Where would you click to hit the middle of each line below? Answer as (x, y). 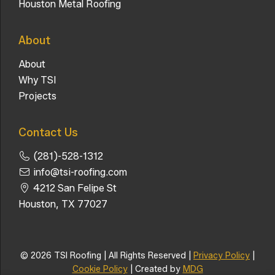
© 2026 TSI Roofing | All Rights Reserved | (107, 255)
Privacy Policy (222, 255)
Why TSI (37, 80)
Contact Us (48, 132)
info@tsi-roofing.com (79, 172)
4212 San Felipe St (74, 188)
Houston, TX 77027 (63, 204)
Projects (37, 96)
